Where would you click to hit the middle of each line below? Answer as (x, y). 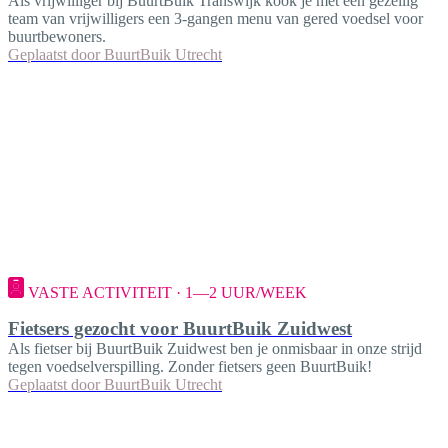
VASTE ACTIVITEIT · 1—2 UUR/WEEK (167, 292)
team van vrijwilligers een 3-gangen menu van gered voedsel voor (215, 18)
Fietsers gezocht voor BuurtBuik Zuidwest (180, 328)
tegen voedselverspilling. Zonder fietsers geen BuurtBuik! (190, 366)
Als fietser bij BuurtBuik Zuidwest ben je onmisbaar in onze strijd (215, 348)
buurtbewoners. (57, 36)
